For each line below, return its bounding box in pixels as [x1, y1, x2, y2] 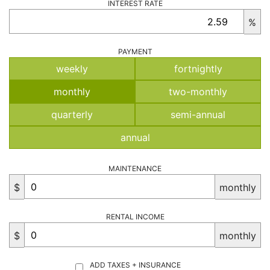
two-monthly [169, 86, 227, 98]
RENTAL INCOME [105, 212, 165, 221]
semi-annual [171, 108, 225, 121]
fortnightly [174, 63, 222, 75]
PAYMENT [118, 47, 152, 56]
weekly [56, 63, 88, 75]
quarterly [51, 108, 93, 121]
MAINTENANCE [108, 164, 162, 173]
